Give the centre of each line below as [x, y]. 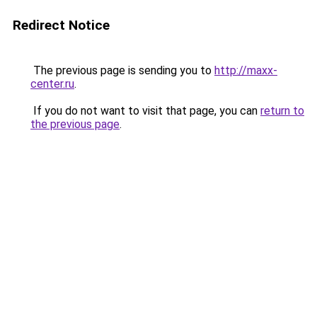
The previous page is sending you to [122, 70]
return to [282, 111]
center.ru [52, 84]
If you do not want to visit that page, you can [145, 111]
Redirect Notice [61, 25]
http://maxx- [246, 70]
